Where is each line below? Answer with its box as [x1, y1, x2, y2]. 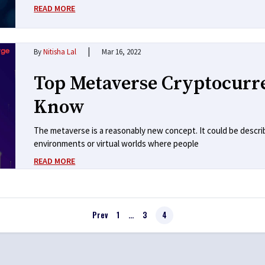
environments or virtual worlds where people [34, 138, 199, 150]
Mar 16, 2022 [102, 47, 141, 57]
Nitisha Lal [43, 47, 77, 57]
